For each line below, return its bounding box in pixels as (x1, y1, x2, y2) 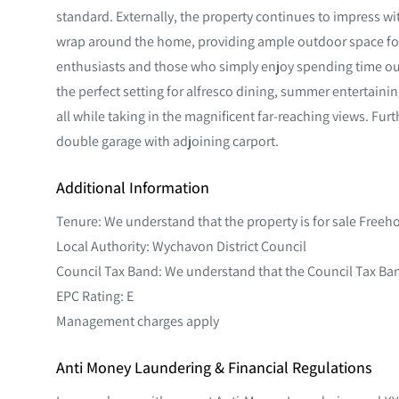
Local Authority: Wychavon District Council (56, 236, 306, 255)
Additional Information (56, 176, 209, 198)
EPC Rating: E (56, 286, 134, 305)
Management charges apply (56, 311, 219, 330)
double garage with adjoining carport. (56, 131, 279, 150)
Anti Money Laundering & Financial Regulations (56, 356, 372, 378)
